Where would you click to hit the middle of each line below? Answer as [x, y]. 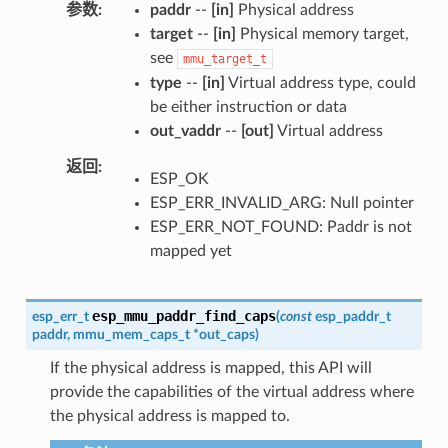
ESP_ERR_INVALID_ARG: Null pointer [281, 202]
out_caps [226, 334]
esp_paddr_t [352, 316]
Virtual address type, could [320, 82]
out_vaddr [185, 130]
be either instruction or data [248, 106]
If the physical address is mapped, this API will [210, 367]
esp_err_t [60, 316]
